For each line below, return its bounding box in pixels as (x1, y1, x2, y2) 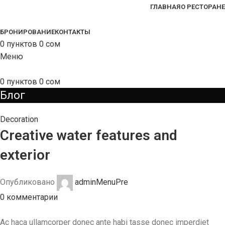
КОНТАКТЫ (55, 28, 90, 36)
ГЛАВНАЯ (150, 3, 181, 11)
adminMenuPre (75, 177, 128, 187)
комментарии (7, 192, 58, 202)
